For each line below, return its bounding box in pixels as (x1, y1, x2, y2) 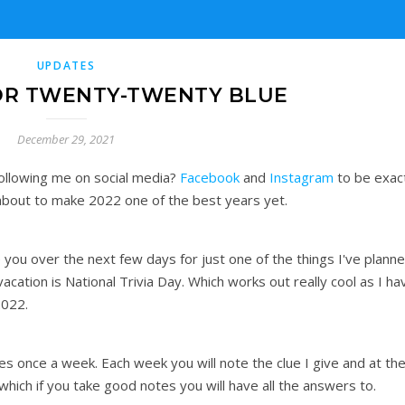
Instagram (269, 168, 334, 186)
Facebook (180, 168, 240, 186)
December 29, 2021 (17, 131, 115, 147)
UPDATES (36, 58, 96, 73)
